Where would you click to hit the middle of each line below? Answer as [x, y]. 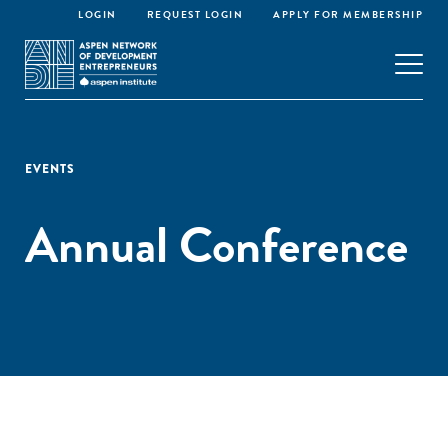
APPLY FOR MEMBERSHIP [348, 14]
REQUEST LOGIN [194, 14]
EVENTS [50, 169]
